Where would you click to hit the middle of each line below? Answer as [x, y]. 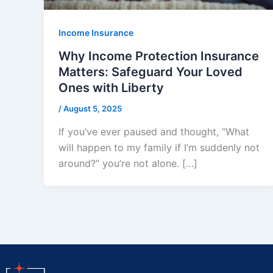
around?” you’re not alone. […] [128, 163]
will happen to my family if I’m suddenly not [159, 147]
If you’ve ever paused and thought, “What [154, 131]
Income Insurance [96, 33]
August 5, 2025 [93, 109]
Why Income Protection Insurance [159, 56]
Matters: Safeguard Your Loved [151, 72]
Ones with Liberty [111, 88]
